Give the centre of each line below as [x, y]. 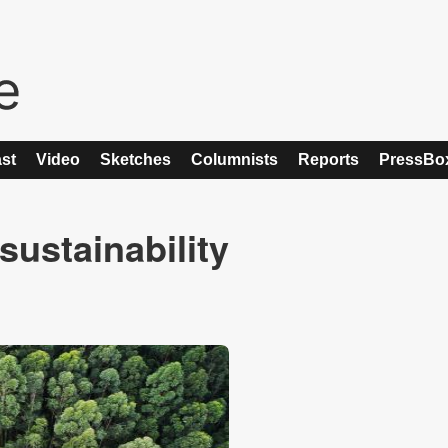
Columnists [234, 159]
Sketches [135, 159]
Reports [328, 159]
